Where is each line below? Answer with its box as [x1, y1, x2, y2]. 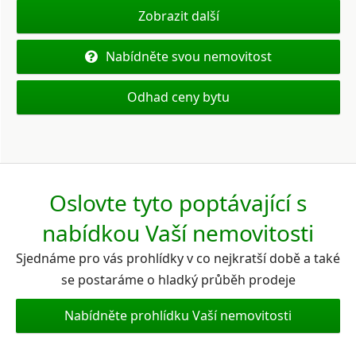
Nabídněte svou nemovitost [106, 48, 272, 66]
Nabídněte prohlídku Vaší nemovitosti [64, 307, 292, 325]
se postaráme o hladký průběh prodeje [60, 271, 296, 289]
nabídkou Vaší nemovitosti [42, 218, 314, 249]
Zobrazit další [137, 7, 219, 25]
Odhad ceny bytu [127, 88, 230, 106]
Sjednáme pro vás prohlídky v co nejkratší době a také [16, 250, 340, 268]
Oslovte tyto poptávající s [49, 188, 307, 219]
